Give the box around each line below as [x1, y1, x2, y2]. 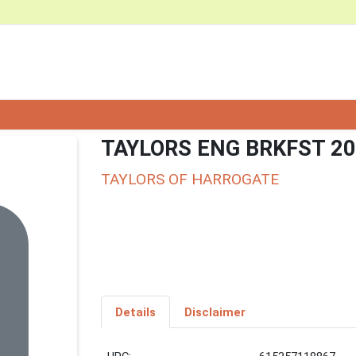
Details [114, 304, 156, 319]
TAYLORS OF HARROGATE [101, 169, 279, 188]
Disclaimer [184, 304, 246, 319]
